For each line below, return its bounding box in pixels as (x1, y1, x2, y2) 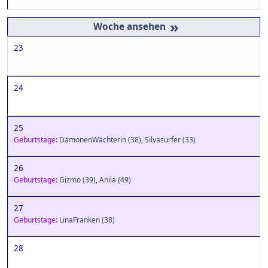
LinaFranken (59, 215, 100, 226)
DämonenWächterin (59, 135, 126, 145)
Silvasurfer (145, 135, 181, 145)
